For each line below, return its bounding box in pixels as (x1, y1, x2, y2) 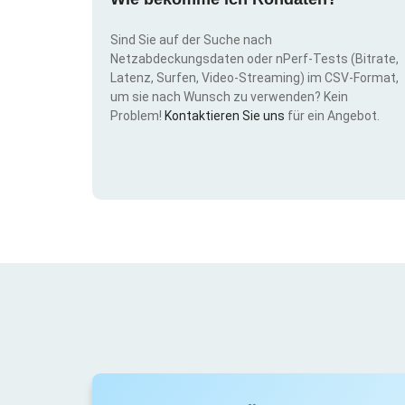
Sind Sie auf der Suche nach (110, 32, 272, 47)
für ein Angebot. (285, 108, 380, 123)
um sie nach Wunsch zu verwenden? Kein (110, 89, 348, 104)
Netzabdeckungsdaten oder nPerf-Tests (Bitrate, (110, 51, 399, 66)
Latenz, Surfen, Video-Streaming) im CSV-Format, (110, 70, 399, 85)
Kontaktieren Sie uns (165, 108, 285, 123)
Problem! (110, 108, 165, 123)
